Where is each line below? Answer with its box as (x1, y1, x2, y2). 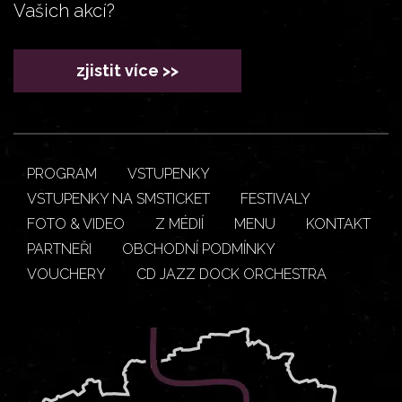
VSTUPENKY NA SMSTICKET (27, 189, 210, 207)
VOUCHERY (27, 265, 106, 283)
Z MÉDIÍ (155, 214, 204, 232)
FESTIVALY (240, 189, 310, 207)
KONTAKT (306, 214, 371, 232)
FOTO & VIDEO (27, 214, 125, 232)
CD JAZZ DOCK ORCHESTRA (136, 265, 327, 283)
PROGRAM (27, 164, 97, 182)
